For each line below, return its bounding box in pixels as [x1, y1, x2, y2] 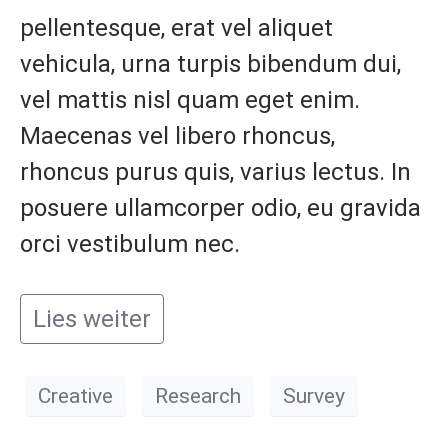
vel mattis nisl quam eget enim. [20, 86, 360, 114]
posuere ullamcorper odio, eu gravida [20, 194, 421, 222]
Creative [38, 383, 113, 408]
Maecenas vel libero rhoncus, [20, 122, 335, 150]
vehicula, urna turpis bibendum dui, [20, 50, 401, 78]
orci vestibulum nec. [20, 230, 240, 258]
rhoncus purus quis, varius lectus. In [20, 158, 411, 186]
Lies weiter [33, 305, 151, 333]
